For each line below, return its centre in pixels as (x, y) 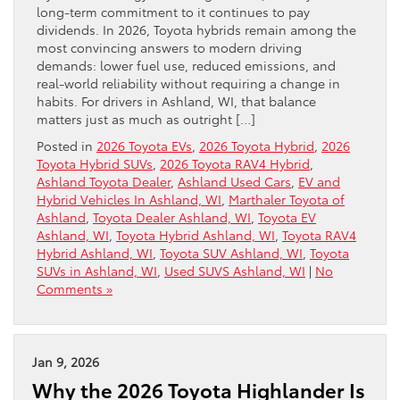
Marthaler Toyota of (287, 199)
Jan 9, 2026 (66, 361)
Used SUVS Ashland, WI (235, 270)
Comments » (75, 288)
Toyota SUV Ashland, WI (231, 252)
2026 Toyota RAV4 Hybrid (235, 163)
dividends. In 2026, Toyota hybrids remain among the (196, 29)
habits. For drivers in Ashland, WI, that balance (176, 100)
